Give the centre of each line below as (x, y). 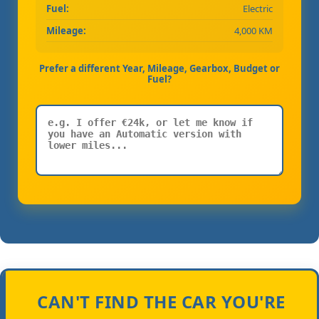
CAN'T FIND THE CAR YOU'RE (161, 301)
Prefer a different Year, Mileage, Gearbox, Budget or (159, 68)
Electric (258, 8)
